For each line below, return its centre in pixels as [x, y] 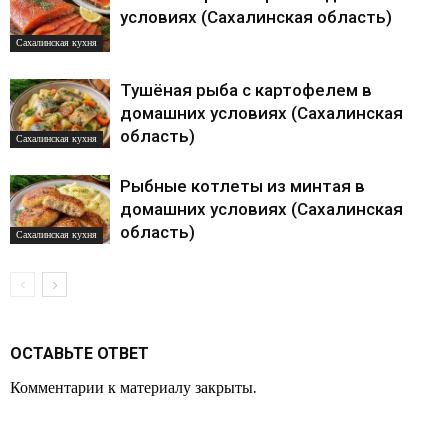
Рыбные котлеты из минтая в [242, 186]
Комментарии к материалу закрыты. [133, 387]
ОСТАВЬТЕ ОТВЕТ [79, 353]
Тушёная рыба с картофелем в [246, 90]
